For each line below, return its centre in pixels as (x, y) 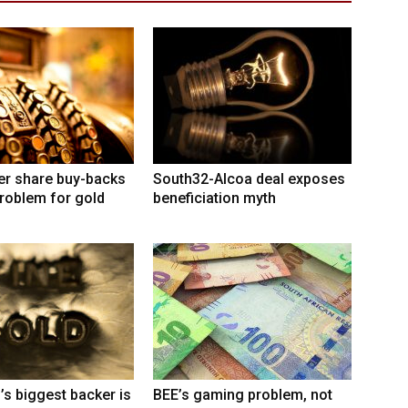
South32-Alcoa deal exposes (249, 179)
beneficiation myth (214, 199)
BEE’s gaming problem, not (243, 395)
